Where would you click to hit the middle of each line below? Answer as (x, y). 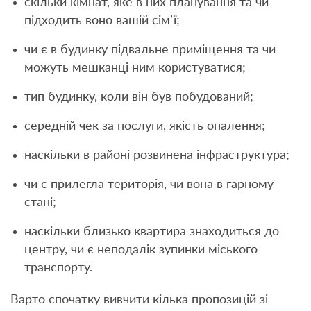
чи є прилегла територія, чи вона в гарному (149, 184)
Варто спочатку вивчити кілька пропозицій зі (139, 300)
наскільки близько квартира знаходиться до (152, 232)
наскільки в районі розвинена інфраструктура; (157, 155)
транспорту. (58, 268)
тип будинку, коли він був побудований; (139, 97)
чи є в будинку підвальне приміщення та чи (150, 50)
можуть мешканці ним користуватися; (135, 68)
